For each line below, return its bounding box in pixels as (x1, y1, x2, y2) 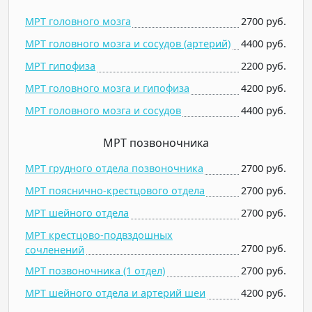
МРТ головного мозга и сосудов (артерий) (25, 37, 231, 50)
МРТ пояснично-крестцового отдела (25, 184, 205, 197)
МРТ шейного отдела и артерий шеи (25, 286, 205, 299)
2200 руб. (241, 59, 286, 72)
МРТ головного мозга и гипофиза (25, 81, 189, 95)
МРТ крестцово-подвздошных (25, 228, 173, 242)
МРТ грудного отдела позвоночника (25, 162, 203, 175)
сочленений (25, 243, 84, 256)
